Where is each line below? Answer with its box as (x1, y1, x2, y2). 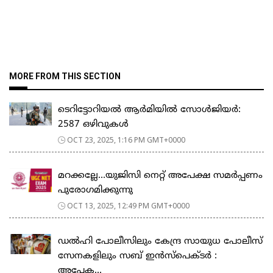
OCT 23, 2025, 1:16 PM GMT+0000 (67, 134, 185, 145)
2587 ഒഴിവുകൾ (58, 118, 129, 130)
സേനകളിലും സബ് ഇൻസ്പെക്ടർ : (58, 250, 217, 262)
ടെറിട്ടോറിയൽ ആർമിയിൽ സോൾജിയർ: (58, 104, 241, 116)
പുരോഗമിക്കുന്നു (58, 184, 133, 196)
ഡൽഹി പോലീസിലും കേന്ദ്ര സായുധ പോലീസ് (58, 235, 263, 247)
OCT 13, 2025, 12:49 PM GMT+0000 (67, 200, 190, 211)
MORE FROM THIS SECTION (9, 71, 121, 81)
